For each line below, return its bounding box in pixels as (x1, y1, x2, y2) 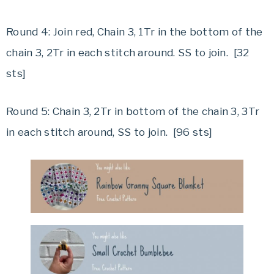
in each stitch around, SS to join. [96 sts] (6, 125, 213, 138)
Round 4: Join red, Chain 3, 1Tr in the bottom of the (6, 25, 263, 38)
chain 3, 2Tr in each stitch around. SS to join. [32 (6, 46, 250, 59)
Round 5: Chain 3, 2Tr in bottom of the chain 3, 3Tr (6, 105, 260, 117)
